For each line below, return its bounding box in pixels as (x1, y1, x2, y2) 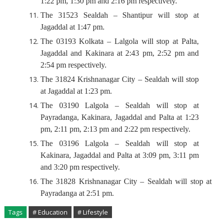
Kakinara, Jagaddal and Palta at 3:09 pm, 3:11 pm (40, 151, 199, 159)
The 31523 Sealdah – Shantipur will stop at (40, 11, 199, 19)
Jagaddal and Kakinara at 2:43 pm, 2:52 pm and (40, 49, 199, 57)
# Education (32, 208, 68, 217)
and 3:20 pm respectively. (40, 163, 120, 171)
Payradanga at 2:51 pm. (40, 189, 114, 197)
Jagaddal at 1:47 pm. (40, 23, 105, 31)
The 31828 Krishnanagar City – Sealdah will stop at (40, 177, 212, 185)
